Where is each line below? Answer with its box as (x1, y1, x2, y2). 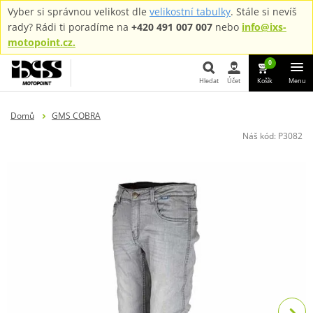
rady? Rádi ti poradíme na (8, 20, 131, 34)
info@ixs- (242, 20, 286, 34)
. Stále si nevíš (231, 5, 297, 18)
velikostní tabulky (150, 5, 231, 18)
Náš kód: (242, 129, 278, 142)
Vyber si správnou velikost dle (8, 5, 150, 18)
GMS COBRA (51, 109, 101, 122)
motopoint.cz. (8, 36, 75, 49)
